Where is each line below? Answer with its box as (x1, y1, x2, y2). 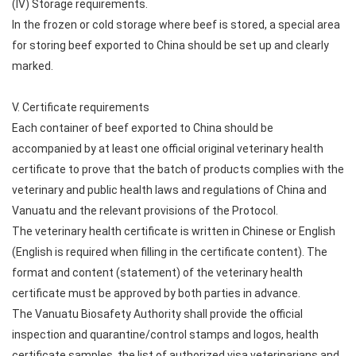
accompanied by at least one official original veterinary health (12, 142, 323, 155)
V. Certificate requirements (12, 101, 149, 114)
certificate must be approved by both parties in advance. (12, 287, 300, 300)
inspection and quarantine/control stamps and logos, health (12, 328, 319, 341)
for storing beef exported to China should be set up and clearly (12, 39, 329, 52)
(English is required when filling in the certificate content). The (12, 246, 327, 258)
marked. (12, 60, 53, 72)
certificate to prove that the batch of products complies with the (12, 163, 344, 176)
